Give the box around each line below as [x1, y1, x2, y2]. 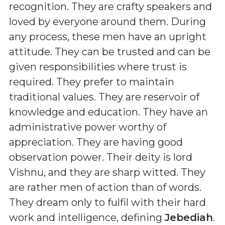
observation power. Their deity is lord [9, 151, 192, 163]
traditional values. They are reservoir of [9, 91, 199, 103]
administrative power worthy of [9, 121, 166, 133]
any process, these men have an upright [9, 31, 206, 43]
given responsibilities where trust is [9, 61, 187, 73]
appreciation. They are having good [9, 136, 183, 148]
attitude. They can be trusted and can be [9, 46, 210, 58]
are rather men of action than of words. [9, 181, 201, 193]
